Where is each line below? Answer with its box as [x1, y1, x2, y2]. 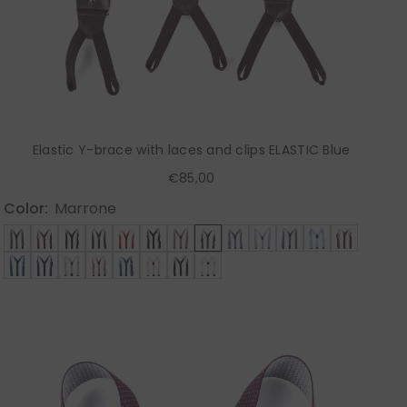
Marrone [55, 198, 117, 220]
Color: [4, 198, 49, 220]
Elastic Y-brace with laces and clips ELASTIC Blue [32, 141, 351, 160]
